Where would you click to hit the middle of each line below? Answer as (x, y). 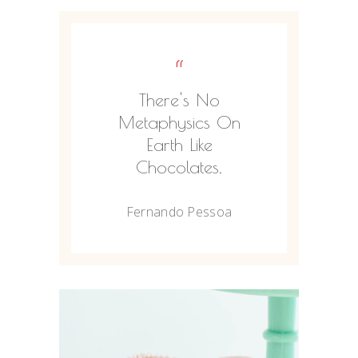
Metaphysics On (179, 122)
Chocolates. (179, 167)
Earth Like (179, 144)
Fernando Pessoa (179, 211)
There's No (179, 99)
